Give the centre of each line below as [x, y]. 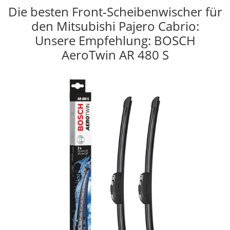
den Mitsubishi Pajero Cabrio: [115, 26]
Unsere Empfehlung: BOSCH [115, 40]
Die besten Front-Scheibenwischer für [115, 11]
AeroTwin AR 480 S [115, 54]
